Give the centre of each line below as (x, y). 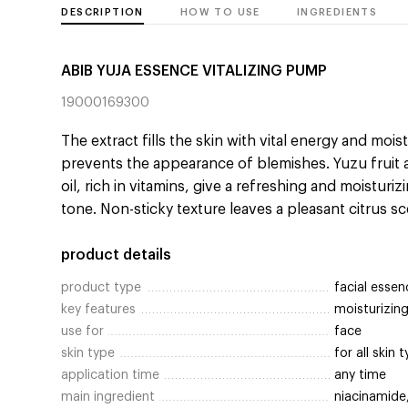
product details (117, 255)
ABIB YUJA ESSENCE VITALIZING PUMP (194, 71)
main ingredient (108, 398)
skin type (88, 354)
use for (83, 332)
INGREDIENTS (337, 13)
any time (361, 376)
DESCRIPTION (102, 13)
